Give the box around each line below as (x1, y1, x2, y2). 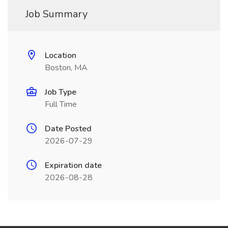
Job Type (45, 87, 76, 98)
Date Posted (45, 123, 92, 134)
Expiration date (45, 160, 102, 171)
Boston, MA (45, 62, 88, 73)
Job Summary (25, 7, 88, 21)
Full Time (45, 99, 77, 110)
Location (45, 50, 76, 61)
